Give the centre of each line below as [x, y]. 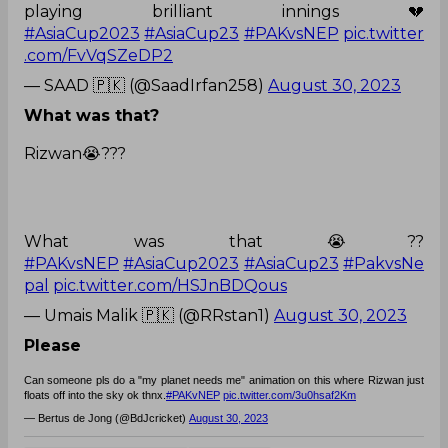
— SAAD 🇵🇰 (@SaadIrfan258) [146, 85]
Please [52, 345]
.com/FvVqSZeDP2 [98, 55]
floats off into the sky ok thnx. [95, 394]
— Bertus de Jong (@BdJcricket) [105, 417]
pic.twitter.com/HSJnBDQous [170, 285]
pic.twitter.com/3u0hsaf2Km [289, 394]
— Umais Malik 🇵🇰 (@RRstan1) [149, 315]
